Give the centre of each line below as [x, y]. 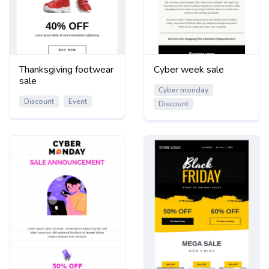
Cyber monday [183, 90]
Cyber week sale [189, 70]
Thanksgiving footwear [66, 70]
